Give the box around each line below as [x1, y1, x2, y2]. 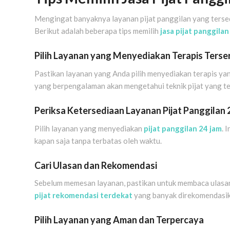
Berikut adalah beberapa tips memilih [34, 26, 160, 36]
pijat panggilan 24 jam [144, 123, 222, 133]
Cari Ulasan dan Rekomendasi [34, 159, 157, 171]
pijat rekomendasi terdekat [34, 190, 132, 200]
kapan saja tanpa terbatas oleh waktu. [34, 136, 162, 145]
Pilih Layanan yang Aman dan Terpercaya [34, 214, 204, 226]
